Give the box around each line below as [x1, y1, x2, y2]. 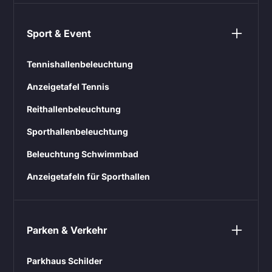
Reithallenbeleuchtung [27, 103, 121, 114]
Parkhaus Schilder [27, 255, 103, 266]
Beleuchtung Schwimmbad [27, 148, 139, 159]
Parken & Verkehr [27, 223, 107, 236]
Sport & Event [27, 27, 92, 39]
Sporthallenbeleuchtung [27, 126, 129, 137]
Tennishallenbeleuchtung [27, 58, 134, 69]
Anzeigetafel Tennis [27, 81, 110, 92]
